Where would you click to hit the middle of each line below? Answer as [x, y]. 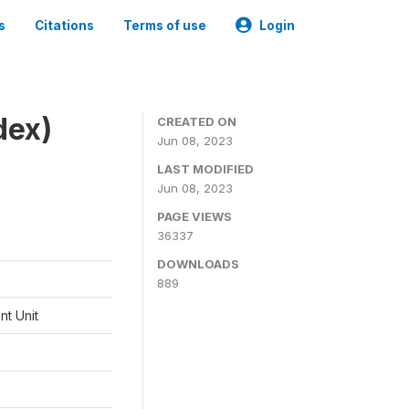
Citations [64, 26]
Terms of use [165, 26]
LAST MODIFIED [205, 169]
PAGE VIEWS [194, 216]
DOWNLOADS [198, 264]
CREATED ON [197, 121]
